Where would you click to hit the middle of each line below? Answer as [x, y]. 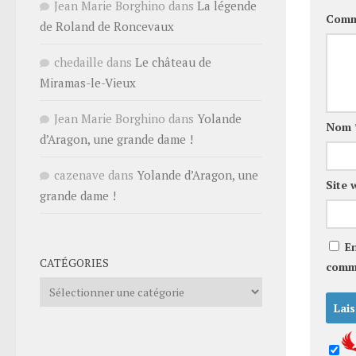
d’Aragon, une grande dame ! [116, 139]
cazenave [79, 174]
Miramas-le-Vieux [88, 82]
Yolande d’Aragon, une [197, 174]
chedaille [79, 62]
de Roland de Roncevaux [107, 26]
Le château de [173, 62]
